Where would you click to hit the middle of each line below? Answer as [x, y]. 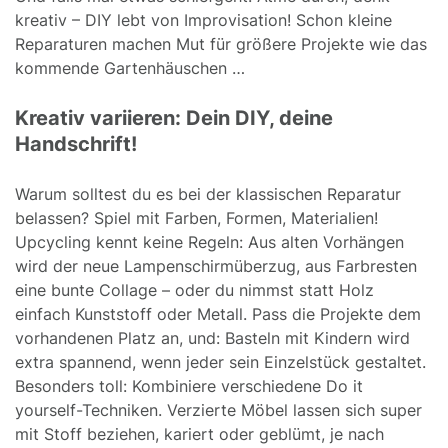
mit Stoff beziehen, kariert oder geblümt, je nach [199, 433]
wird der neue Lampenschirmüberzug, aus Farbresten [216, 265]
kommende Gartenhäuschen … [130, 67]
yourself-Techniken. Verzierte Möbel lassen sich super [218, 409]
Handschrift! [76, 143]
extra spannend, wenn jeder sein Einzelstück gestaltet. [220, 361]
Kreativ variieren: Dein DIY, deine [174, 117]
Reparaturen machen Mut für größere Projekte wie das [221, 43]
